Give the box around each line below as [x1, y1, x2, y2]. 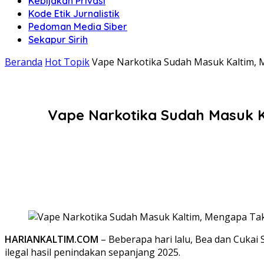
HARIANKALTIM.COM [5, 232, 98, 246]
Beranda [5, 55, 42, 68]
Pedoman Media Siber [28, 21, 127, 32]
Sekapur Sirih [28, 34, 88, 45]
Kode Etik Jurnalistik [28, 8, 120, 19]
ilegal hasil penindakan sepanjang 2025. [5, 245, 180, 259]
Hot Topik [45, 55, 90, 68]
